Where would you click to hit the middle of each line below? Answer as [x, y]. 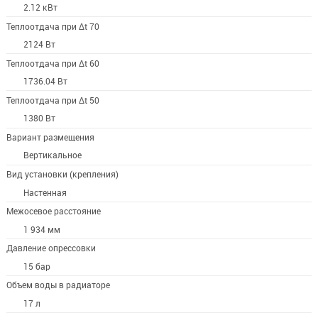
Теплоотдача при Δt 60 [53, 63]
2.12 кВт [41, 7]
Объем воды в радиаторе [58, 285]
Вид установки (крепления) [62, 175]
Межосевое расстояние [53, 212]
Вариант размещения [50, 137]
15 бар [37, 266]
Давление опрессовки [51, 248]
